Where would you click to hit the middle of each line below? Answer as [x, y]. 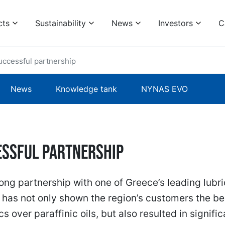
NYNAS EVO [164, 89]
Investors [175, 23]
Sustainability [60, 23]
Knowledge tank [86, 89]
